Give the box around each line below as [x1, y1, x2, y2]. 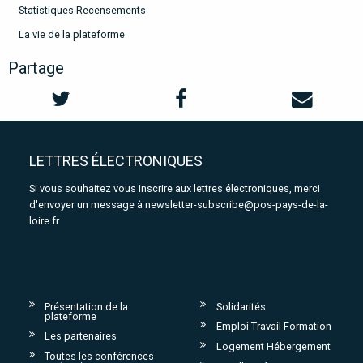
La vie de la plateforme [18, 28, 125, 41]
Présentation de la [45, 300, 129, 313]
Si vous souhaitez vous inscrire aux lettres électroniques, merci [28, 181, 320, 194]
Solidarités [216, 300, 266, 313]
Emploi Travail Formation [216, 320, 331, 333]
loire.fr [28, 214, 59, 227]
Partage [8, 58, 64, 79]
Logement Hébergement [216, 340, 331, 353]
